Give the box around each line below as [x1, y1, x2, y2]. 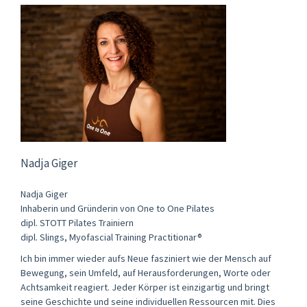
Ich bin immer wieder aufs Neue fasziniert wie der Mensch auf [21, 252, 271, 265]
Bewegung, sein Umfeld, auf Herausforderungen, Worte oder [21, 267, 271, 280]
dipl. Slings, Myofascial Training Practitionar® [21, 231, 202, 244]
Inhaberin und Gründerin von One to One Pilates [21, 202, 214, 215]
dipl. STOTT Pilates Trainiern [21, 217, 134, 230]
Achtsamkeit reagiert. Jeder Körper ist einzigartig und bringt [21, 281, 269, 294]
